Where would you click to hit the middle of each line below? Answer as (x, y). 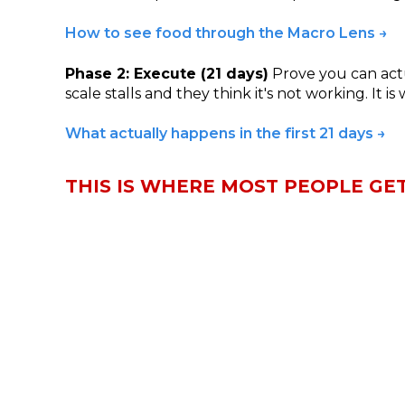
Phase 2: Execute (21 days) (167, 73)
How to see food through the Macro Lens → (226, 33)
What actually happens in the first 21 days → (226, 134)
